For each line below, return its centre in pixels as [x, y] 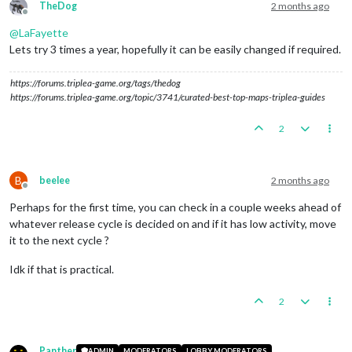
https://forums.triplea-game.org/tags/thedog [95, 82]
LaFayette [44, 32]
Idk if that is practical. [62, 269]
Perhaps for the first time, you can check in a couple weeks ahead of [175, 207]
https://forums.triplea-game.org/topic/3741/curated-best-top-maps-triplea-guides [168, 97]
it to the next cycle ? [59, 240]
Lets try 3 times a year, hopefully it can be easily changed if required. [175, 49]
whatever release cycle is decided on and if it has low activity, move [173, 223]
